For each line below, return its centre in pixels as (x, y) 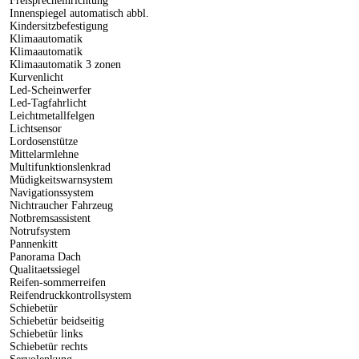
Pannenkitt (32, 244)
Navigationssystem (50, 192)
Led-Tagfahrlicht (46, 103)
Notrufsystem (38, 231)
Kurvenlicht (35, 77)
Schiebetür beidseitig (55, 321)
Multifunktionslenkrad (58, 167)
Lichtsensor (34, 128)
